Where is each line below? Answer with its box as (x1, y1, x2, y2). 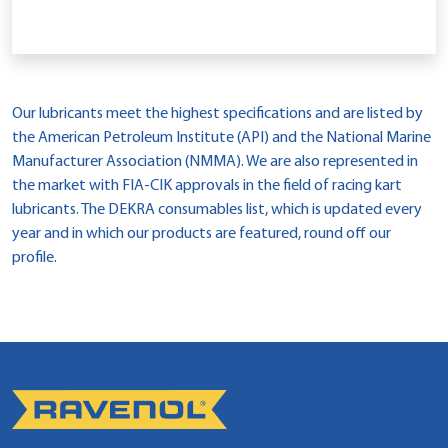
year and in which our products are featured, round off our (12, 225, 391, 242)
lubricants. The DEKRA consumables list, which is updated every (12, 201, 422, 218)
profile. (12, 249, 57, 266)
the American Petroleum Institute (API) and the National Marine (12, 129, 431, 146)
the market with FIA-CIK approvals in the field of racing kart (12, 177, 402, 194)
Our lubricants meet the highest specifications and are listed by (12, 105, 423, 122)
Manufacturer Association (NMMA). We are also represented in (12, 153, 418, 170)
